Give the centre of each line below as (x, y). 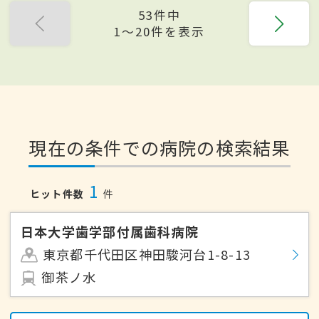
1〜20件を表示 (159, 32)
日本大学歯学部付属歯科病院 (110, 232)
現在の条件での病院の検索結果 (159, 148)
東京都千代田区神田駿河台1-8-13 (147, 255)
